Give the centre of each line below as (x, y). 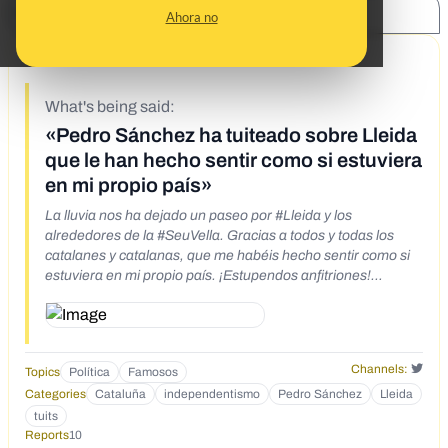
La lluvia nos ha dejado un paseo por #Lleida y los (198, 215)
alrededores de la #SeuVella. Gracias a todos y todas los (219, 235)
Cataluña (120, 393)
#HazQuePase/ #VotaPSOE (131, 295)
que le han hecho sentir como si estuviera (233, 159)
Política (89, 371)
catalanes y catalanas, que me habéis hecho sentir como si (227, 255)
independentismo (212, 393)
